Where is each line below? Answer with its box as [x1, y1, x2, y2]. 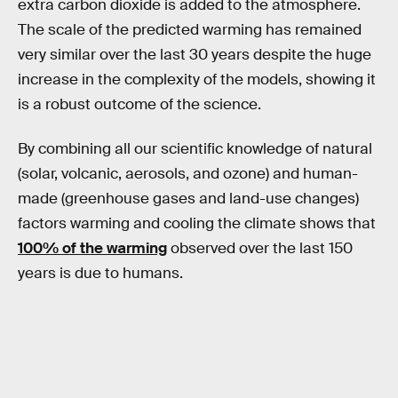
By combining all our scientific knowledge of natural [18, 139, 372, 158]
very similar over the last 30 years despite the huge [18, 45, 371, 65]
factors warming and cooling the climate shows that [18, 213, 376, 233]
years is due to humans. [18, 263, 183, 283]
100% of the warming [18, 238, 167, 258]
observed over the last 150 [167, 238, 353, 258]
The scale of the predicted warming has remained [18, 20, 362, 40]
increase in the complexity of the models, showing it [18, 70, 376, 90]
